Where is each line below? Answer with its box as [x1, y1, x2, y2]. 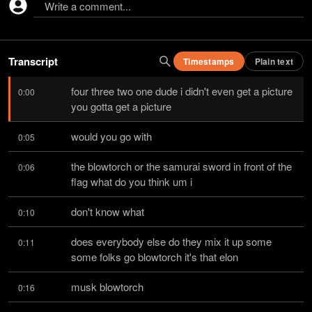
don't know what [71, 204, 144, 219]
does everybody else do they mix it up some [71, 234, 272, 249]
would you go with [71, 129, 152, 143]
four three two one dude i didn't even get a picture [71, 84, 292, 98]
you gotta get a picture [71, 99, 171, 114]
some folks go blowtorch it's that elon [71, 249, 238, 264]
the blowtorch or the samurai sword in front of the [71, 159, 292, 173]
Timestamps [183, 55, 235, 68]
